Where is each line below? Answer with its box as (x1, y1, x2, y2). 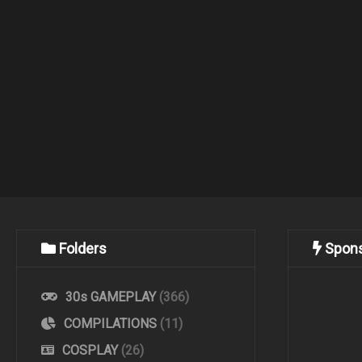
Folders (59, 240, 107, 258)
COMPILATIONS (61, 316, 160, 332)
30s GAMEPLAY (62, 289, 159, 305)
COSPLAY (59, 343, 121, 359)
